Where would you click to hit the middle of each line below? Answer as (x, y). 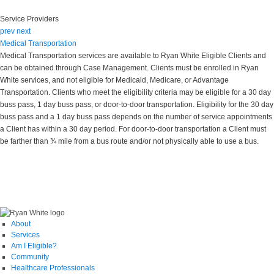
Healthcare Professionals (53, 268)
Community (30, 257)
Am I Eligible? (34, 246)
